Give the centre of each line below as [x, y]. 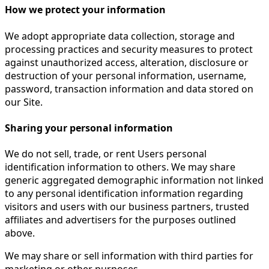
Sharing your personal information [89, 128]
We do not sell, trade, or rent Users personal [106, 154]
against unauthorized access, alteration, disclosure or [127, 62]
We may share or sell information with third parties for [129, 256]
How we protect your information [85, 10]
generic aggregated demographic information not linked [134, 180]
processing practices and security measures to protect [129, 49]
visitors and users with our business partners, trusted [127, 207]
